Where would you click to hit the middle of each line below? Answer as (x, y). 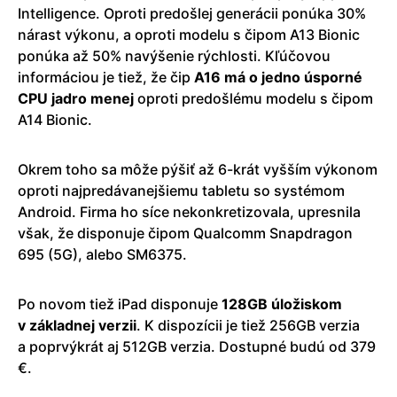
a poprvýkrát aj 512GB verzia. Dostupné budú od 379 (197, 346)
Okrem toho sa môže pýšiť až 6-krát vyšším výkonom (198, 169)
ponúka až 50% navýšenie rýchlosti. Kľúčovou (174, 55)
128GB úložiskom (282, 304)
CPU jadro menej (76, 98)
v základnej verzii (77, 325)
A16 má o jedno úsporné (278, 77)
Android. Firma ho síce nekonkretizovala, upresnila (189, 211)
